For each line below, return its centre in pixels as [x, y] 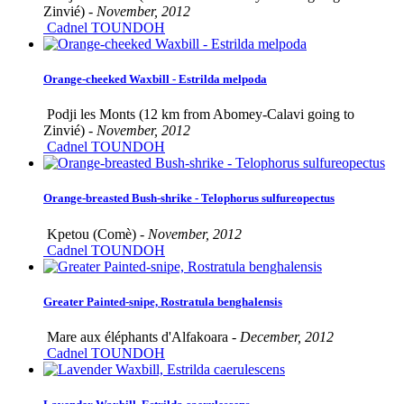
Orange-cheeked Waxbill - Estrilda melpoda [155, 79]
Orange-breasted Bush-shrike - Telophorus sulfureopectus [189, 198]
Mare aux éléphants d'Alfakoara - [142, 336]
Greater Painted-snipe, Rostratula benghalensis [163, 301]
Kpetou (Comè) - [96, 234]
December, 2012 [287, 336]
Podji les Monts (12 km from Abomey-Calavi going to [199, 115]
